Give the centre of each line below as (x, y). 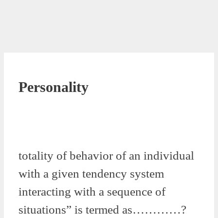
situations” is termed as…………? (102, 209)
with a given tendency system (91, 173)
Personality (54, 87)
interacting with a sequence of (92, 191)
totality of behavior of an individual (106, 155)
